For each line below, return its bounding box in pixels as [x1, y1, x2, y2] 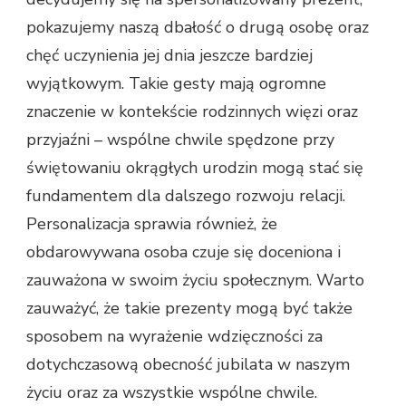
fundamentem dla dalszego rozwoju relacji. [26, 184, 345, 207]
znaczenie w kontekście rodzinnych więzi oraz [26, 100, 358, 122]
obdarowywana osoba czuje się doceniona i [26, 240, 341, 263]
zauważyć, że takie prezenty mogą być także [26, 296, 353, 319]
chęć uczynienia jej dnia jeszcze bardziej [26, 43, 313, 66]
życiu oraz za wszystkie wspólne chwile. [26, 381, 317, 403]
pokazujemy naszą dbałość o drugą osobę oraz [26, 15, 369, 38]
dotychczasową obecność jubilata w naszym [26, 353, 350, 375]
